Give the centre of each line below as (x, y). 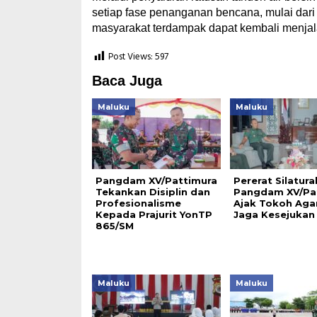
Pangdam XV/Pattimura (156, 180)
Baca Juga (127, 81)
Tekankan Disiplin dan (152, 192)
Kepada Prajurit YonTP (154, 214)
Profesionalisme (138, 203)
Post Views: (130, 57)
